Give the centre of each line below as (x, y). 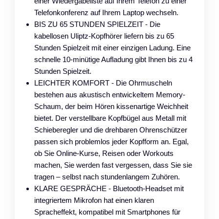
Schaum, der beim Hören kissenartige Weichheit (111, 106)
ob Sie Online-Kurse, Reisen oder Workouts (104, 153)
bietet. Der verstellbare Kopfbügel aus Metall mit (110, 118)
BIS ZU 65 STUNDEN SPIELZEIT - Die (97, 24)
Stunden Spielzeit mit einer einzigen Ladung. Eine (112, 47)
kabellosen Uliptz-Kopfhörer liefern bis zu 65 (104, 36)
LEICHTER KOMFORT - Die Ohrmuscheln (103, 83)
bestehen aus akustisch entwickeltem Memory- (110, 94)
